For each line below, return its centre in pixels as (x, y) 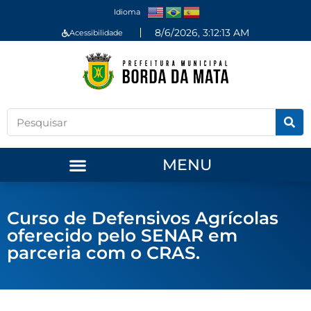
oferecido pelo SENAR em (122, 236)
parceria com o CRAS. (103, 253)
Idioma (127, 11)
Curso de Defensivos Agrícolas (143, 218)
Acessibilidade (96, 32)
